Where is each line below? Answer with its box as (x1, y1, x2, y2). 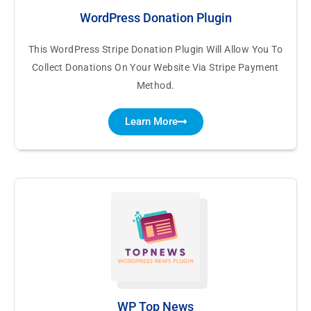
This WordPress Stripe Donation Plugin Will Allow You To (28, 43, 283, 55)
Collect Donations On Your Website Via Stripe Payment (32, 61, 279, 73)
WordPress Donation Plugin (79, 10, 232, 25)
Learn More (124, 115, 178, 128)
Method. (136, 79, 175, 91)
